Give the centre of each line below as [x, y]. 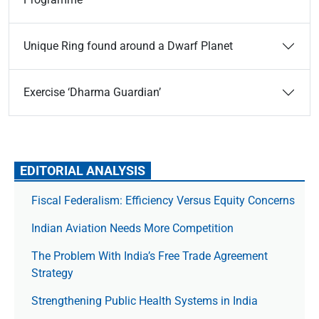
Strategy [52, 273]
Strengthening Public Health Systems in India [145, 301]
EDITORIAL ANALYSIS [83, 171]
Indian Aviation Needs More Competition [134, 228]
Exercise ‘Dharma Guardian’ [92, 92]
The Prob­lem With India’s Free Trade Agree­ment [150, 256]
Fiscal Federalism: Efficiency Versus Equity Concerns [163, 200]
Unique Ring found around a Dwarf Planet [128, 46]
